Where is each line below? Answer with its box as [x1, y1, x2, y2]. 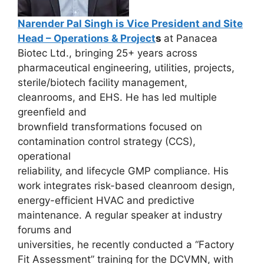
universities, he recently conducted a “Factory [18, 238, 234, 250]
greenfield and [18, 105, 87, 118]
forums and [18, 223, 72, 236]
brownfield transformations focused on [18, 120, 202, 133]
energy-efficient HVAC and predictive [18, 194, 194, 206]
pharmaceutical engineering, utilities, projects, [18, 61, 235, 74]
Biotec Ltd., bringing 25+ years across [18, 47, 197, 59]
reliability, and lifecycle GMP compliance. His [18, 164, 229, 177]
